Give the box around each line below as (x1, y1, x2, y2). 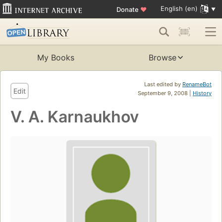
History (193, 90, 212, 97)
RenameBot (182, 81, 212, 88)
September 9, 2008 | (138, 90, 193, 97)
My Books (37, 53, 74, 63)
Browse (149, 53, 176, 63)
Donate (116, 5, 140, 13)
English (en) (160, 4, 198, 13)
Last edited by (144, 81, 182, 88)
